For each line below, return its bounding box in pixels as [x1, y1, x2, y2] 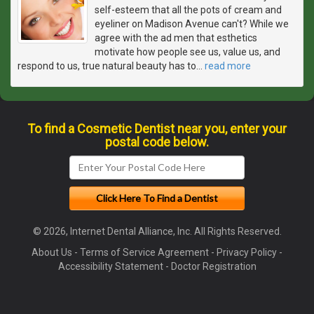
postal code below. [105, 134, 209, 149]
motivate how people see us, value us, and [95, 46, 280, 57]
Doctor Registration [170, 260, 257, 272]
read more [205, 60, 251, 71]
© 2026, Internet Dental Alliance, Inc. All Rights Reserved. [32, 225, 282, 237]
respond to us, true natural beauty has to [18, 60, 196, 71]
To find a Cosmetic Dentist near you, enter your [27, 121, 287, 136]
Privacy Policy [217, 246, 277, 258]
